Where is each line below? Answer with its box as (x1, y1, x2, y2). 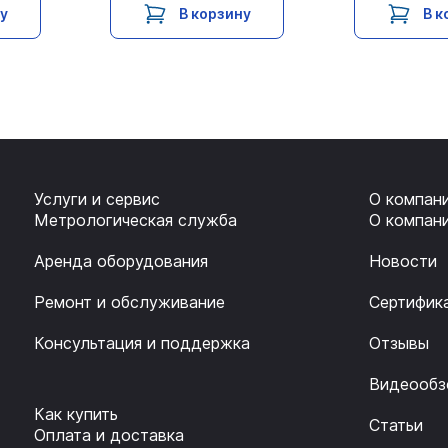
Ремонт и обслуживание (34, 292, 226, 313)
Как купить (34, 404, 119, 425)
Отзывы (368, 333, 429, 354)
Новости (368, 251, 437, 272)
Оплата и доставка (34, 425, 185, 446)
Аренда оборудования (34, 251, 209, 272)
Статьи (368, 415, 423, 436)
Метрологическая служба (34, 210, 238, 231)
